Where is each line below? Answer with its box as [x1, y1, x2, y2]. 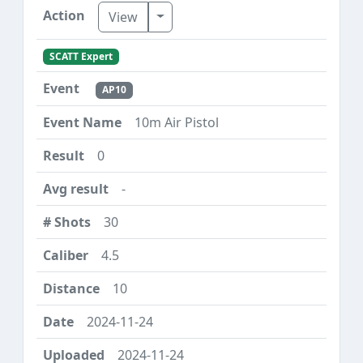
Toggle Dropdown [156, 6, 267, 25]
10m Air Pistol [135, 113, 219, 131]
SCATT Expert [49, 49, 113, 64]
